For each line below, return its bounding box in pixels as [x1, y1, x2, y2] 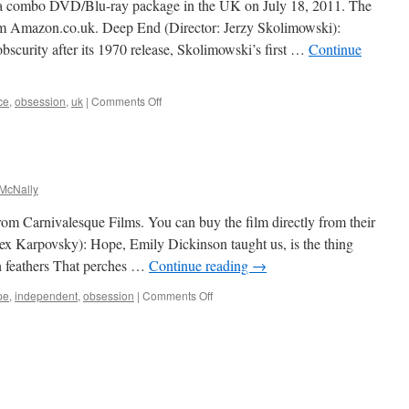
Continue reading [149, 256, 252, 275]
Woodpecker [212, 303, 275, 319]
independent [15, 288, 78, 303]
